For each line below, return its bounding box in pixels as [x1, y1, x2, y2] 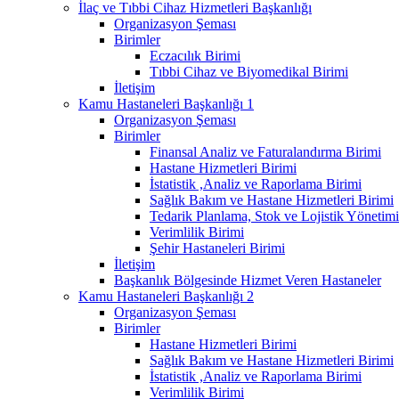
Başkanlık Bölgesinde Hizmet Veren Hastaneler [114, 272, 381, 288]
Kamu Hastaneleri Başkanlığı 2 [78, 288, 254, 304]
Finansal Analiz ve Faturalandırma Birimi [150, 143, 381, 159]
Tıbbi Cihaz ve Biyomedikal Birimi [150, 63, 348, 79]
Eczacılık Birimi [150, 47, 240, 63]
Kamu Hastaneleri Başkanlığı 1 [78, 95, 254, 111]
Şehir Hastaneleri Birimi [150, 240, 285, 256]
